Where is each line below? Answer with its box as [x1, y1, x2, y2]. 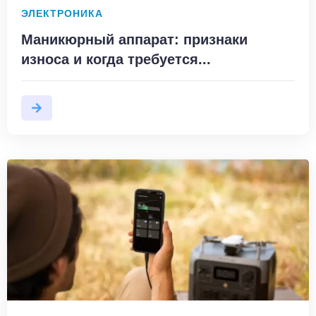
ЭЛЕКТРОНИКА [21, 8, 103, 20]
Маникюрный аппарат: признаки [21, 32, 248, 48]
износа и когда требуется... [21, 51, 211, 68]
